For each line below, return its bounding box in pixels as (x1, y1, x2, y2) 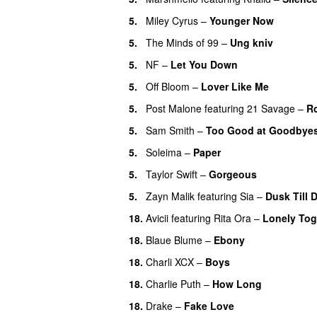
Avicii (146, 210, 168, 225)
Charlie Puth (146, 276, 201, 291)
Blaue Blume (146, 232, 202, 247)
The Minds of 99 (146, 35, 219, 50)
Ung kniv (230, 35, 273, 50)
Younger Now (209, 13, 274, 28)
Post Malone (146, 100, 202, 115)
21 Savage (247, 100, 295, 115)
